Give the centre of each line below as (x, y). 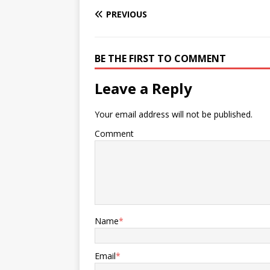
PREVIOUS (127, 14)
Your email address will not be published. (174, 114)
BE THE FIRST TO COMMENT (160, 58)
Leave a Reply (143, 88)
